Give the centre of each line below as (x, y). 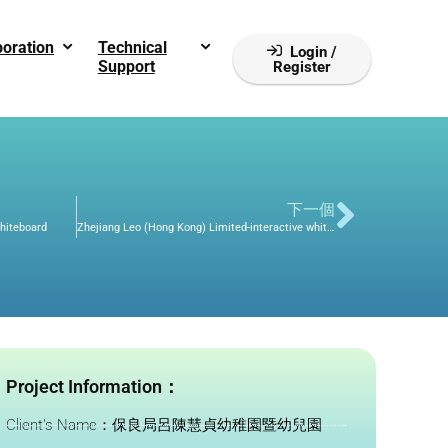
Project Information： (92, 386)
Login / (313, 51)
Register (302, 66)
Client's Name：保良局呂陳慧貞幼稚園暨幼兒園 (163, 425)
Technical (132, 47)
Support (126, 66)
